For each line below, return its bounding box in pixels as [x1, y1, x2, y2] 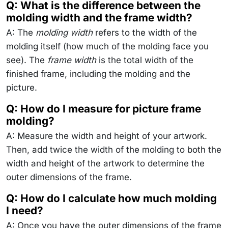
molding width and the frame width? [6, 11, 192, 24]
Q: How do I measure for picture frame [6, 102, 201, 115]
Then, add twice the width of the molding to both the [6, 144, 221, 155]
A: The [6, 27, 36, 38]
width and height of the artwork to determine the [6, 158, 205, 168]
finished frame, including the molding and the [6, 68, 190, 79]
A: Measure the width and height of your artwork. [6, 130, 207, 141]
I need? [6, 204, 43, 217]
